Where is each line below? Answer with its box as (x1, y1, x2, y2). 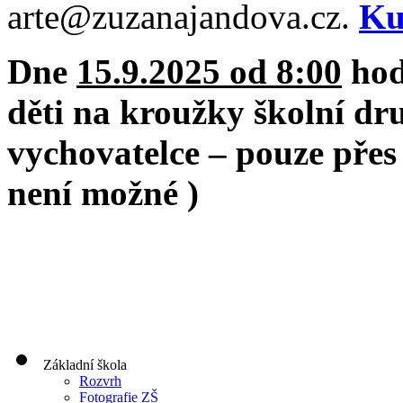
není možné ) (7, 173, 199, 212)
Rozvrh (79, 372, 121, 389)
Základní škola (43, 356, 127, 372)
